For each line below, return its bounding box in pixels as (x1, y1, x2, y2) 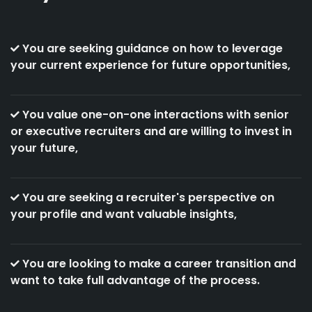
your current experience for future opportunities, (10, 57, 290, 73)
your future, (10, 140, 78, 156)
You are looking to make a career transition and (19, 256, 296, 272)
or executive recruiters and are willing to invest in (10, 123, 292, 139)
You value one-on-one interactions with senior (19, 107, 289, 123)
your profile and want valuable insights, (10, 206, 237, 222)
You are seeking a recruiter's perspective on (19, 189, 274, 205)
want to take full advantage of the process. (10, 272, 260, 288)
